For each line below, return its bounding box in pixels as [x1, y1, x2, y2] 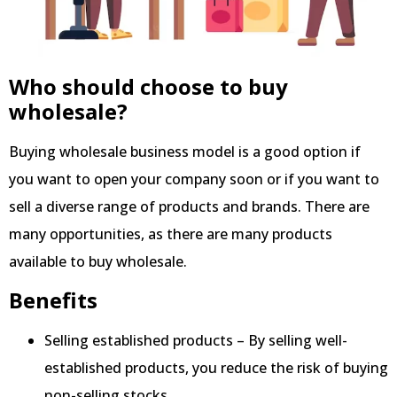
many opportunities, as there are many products [9, 223, 332, 244]
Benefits [9, 285, 97, 315]
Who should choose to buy [9, 71, 288, 101]
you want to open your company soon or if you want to [9, 168, 379, 189]
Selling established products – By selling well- [44, 331, 347, 351]
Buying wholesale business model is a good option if [9, 141, 361, 161]
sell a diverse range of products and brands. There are [9, 196, 370, 216]
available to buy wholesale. [9, 251, 187, 271]
